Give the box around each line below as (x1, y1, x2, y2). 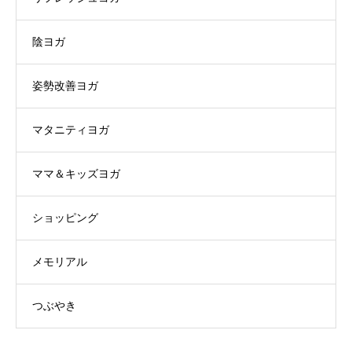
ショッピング (32, 211, 98, 225)
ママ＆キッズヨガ (32, 167, 120, 181)
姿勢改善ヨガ (32, 79, 98, 93)
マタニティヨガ (32, 123, 109, 137)
